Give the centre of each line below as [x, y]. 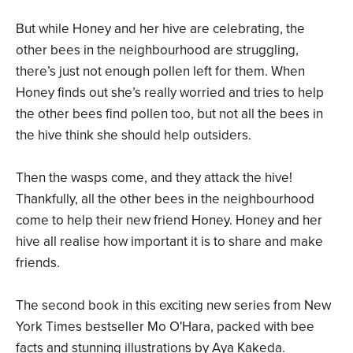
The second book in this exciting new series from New [173, 305]
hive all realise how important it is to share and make [169, 241]
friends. [38, 262]
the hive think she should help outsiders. [134, 135]
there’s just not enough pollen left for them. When [160, 71]
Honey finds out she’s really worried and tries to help [170, 92]
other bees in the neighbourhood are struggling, [157, 50]
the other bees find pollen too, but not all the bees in [169, 113]
